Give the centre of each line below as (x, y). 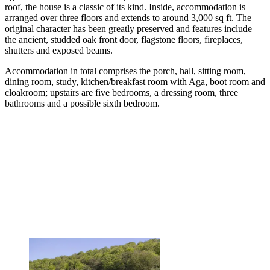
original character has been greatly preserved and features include (128, 28)
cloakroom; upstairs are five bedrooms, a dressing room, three (121, 92)
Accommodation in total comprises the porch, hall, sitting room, (125, 71)
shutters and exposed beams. (59, 50)
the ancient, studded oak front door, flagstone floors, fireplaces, (124, 39)
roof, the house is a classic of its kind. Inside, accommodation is (125, 7)
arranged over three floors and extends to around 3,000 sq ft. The (128, 17)
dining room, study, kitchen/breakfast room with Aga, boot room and (135, 81)
